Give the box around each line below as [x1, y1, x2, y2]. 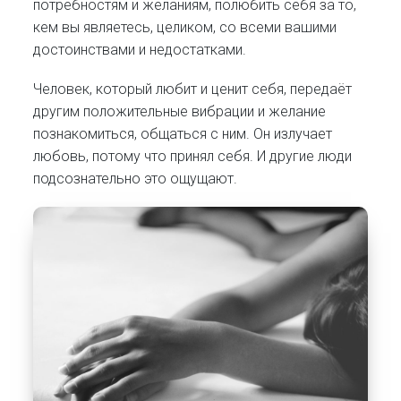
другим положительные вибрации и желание [33, 102, 327, 120]
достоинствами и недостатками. [33, 40, 247, 58]
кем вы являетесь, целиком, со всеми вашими [33, 18, 337, 36]
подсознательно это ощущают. [33, 169, 238, 187]
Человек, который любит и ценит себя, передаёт [33, 80, 353, 98]
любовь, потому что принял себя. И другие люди [33, 147, 353, 165]
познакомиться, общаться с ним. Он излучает [33, 124, 333, 142]
